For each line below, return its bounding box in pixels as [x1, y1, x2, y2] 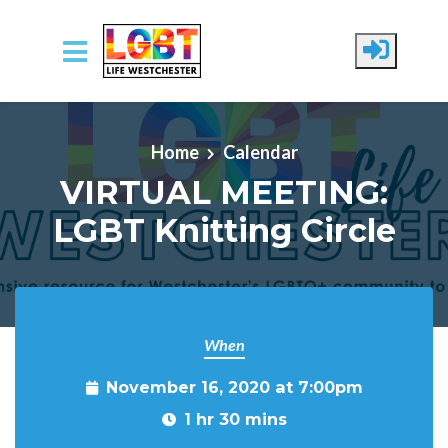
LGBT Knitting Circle [52, 210, 396, 250]
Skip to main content [15, 94, 173, 116]
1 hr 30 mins [183, 409, 287, 429]
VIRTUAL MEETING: [60, 172, 388, 212]
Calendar [222, 140, 298, 163]
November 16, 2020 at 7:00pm [105, 377, 363, 397]
